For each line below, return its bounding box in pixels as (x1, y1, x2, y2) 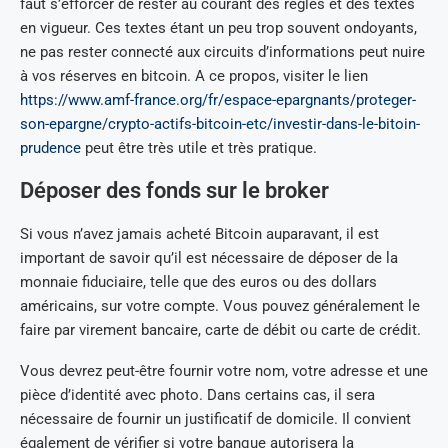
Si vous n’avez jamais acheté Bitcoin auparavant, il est (20, 225, 379, 243)
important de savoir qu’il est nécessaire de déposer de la (20, 249, 398, 267)
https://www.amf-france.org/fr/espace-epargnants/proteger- (20, 91, 416, 109)
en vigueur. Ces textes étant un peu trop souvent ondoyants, (20, 19, 417, 37)
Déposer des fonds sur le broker (20, 178, 329, 203)
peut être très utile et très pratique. (81, 139, 321, 157)
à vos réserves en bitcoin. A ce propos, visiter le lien (20, 67, 368, 85)
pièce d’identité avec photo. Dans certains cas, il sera (20, 386, 375, 404)
